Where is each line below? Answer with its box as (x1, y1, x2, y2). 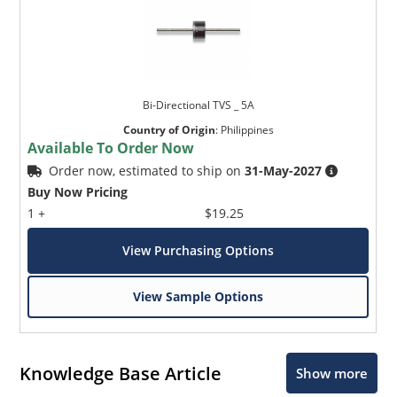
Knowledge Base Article (19, 361, 222, 385)
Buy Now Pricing (27, 183, 128, 201)
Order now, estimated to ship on (49, 162, 245, 180)
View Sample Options (133, 288, 264, 306)
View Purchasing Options (122, 242, 275, 260)
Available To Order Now (27, 138, 195, 159)
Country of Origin (122, 122, 215, 138)
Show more (295, 364, 368, 383)
